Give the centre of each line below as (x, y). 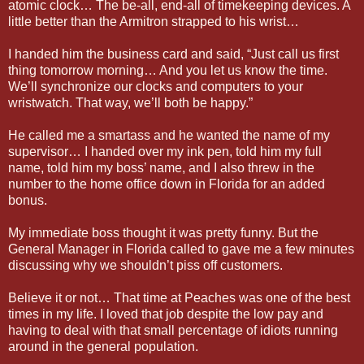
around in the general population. (103, 346)
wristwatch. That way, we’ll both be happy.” (130, 102)
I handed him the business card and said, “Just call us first (173, 54)
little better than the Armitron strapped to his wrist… (154, 21)
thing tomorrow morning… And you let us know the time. (168, 70)
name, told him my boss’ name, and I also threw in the (161, 167)
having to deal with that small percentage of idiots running (173, 330)
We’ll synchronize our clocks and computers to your (156, 86)
